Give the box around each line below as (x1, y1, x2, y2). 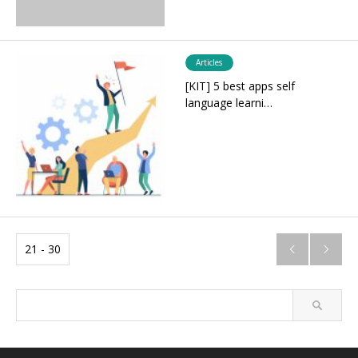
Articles (196, 57, 223, 69)
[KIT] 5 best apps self (185, 78, 295, 94)
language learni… (185, 95, 272, 111)
